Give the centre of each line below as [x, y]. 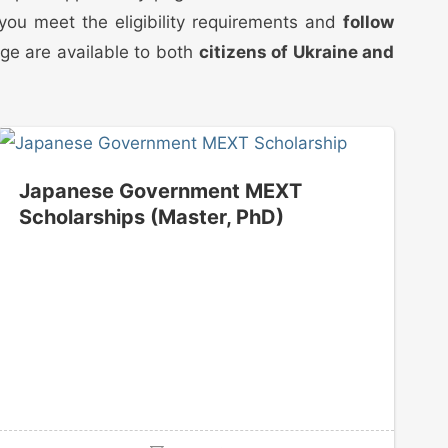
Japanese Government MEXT [160, 191]
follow [369, 21]
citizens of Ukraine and [296, 51]
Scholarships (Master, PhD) [151, 217]
